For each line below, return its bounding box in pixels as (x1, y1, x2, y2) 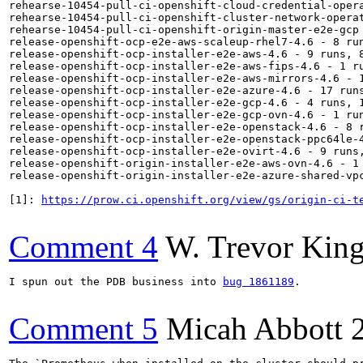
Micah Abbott (166, 310, 343, 346)
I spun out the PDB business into (9, 275, 223, 288)
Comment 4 (9, 228, 158, 264)
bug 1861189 (223, 275, 294, 288)
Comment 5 (9, 310, 158, 346)
